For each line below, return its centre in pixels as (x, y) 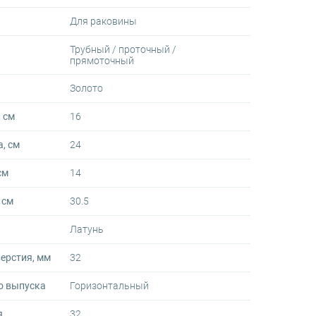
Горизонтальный (109, 286)
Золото (86, 88)
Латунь (86, 229)
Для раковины (103, 21)
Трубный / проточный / (123, 49)
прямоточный (102, 61)
